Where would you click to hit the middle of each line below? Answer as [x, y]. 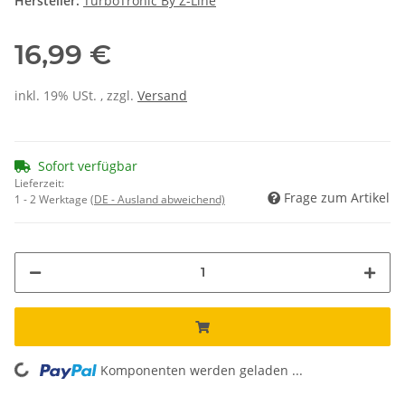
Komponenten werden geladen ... [202, 370]
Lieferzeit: [39, 183]
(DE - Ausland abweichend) [158, 199]
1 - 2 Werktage [52, 199]
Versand [162, 95]
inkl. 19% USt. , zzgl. [76, 95]
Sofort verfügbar [88, 165]
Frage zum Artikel [337, 197]
